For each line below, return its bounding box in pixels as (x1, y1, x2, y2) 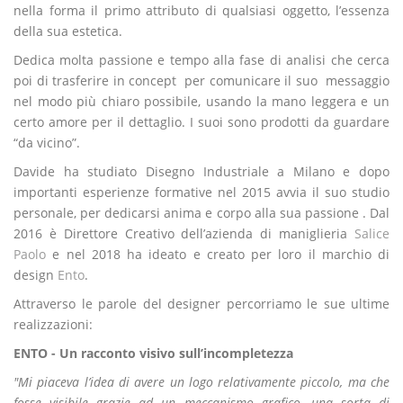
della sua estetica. (13, 22, 122, 40)
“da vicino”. (13, 134, 80, 151)
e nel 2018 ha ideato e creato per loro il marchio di (46, 246, 390, 263)
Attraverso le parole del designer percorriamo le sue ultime (13, 295, 390, 312)
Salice (354, 225, 390, 242)
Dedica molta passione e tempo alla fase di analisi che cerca (13, 51, 390, 68)
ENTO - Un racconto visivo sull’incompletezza (13, 345, 293, 362)
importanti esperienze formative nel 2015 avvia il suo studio (13, 184, 390, 201)
